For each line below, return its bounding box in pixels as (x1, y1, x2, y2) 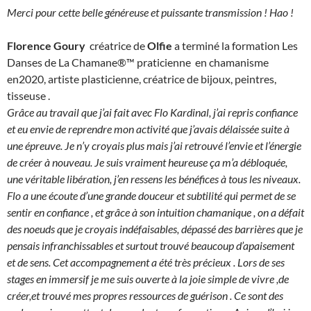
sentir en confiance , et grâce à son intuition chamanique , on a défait (7, 205, 304, 219)
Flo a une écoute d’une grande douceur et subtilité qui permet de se (7, 189, 296, 202)
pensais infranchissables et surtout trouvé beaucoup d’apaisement (7, 239, 294, 252)
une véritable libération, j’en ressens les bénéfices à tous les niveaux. (7, 172, 301, 185)
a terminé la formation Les (172, 39, 298, 52)
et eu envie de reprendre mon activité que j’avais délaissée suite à (7, 122, 289, 135)
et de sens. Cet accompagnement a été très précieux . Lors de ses (7, 255, 285, 269)
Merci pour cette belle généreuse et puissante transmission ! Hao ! (7, 6, 294, 19)
